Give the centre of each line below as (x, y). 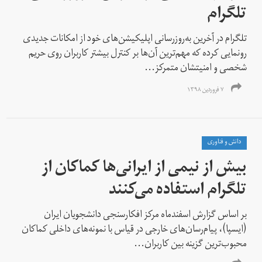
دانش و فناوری (225, 142)
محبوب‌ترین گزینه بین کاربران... (191, 245)
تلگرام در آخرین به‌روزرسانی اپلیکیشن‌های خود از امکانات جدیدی (135, 39)
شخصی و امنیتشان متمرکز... (196, 69)
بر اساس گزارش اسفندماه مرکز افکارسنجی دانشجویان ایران (146, 216)
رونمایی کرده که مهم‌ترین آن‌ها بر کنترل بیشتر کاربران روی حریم (138, 54)
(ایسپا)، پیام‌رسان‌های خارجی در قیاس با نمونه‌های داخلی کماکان (135, 230)
